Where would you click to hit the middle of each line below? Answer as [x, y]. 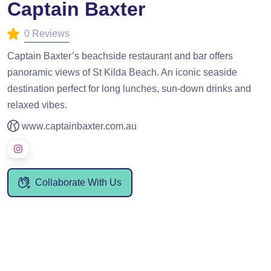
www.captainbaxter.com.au [79, 126]
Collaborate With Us [78, 182]
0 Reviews [47, 34]
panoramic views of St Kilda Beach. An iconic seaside [122, 72]
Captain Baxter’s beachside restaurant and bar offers [120, 56]
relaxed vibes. [37, 105]
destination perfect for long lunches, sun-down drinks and [129, 88]
